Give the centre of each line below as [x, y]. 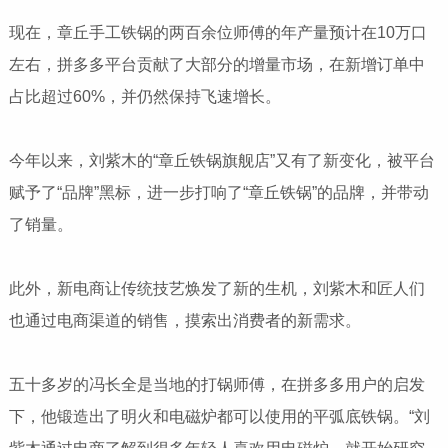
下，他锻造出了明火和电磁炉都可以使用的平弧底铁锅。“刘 [219, 416]
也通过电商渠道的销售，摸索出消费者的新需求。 [184, 320]
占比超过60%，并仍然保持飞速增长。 [144, 96]
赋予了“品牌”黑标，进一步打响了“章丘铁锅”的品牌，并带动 [218, 192]
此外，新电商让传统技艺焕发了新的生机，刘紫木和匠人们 [216, 288]
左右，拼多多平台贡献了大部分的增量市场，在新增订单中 [216, 64]
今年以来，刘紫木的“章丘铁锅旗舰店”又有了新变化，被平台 [221, 160]
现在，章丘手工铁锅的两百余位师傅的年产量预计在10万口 [217, 32]
